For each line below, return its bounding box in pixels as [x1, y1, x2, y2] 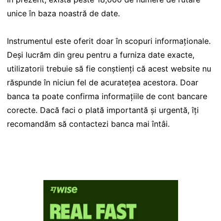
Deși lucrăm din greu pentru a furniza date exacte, [7, 49, 194, 60]
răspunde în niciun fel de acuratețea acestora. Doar [7, 77, 198, 87]
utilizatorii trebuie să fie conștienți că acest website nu [7, 63, 211, 74]
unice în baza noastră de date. [7, 8, 120, 18]
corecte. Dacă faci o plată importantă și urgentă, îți [7, 105, 199, 115]
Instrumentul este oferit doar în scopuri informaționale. [7, 36, 211, 46]
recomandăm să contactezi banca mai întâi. [7, 118, 170, 129]
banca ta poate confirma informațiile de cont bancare [7, 91, 207, 101]
